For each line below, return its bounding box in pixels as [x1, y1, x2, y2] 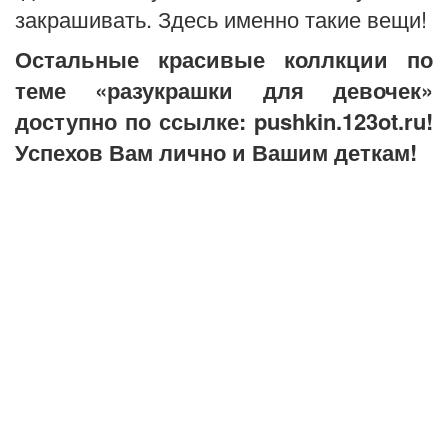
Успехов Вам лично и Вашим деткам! [15, 136, 417, 169]
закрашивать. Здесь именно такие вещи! [15, 3, 427, 35]
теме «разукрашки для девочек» [15, 74, 433, 107]
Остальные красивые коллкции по [15, 43, 433, 76]
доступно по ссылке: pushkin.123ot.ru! [15, 105, 433, 138]
